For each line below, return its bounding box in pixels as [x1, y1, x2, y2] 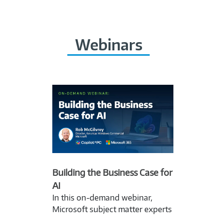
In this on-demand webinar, [52, 192, 153, 202]
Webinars [75, 35, 142, 54]
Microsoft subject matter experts [52, 204, 172, 214]
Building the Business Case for [52, 166, 172, 178]
